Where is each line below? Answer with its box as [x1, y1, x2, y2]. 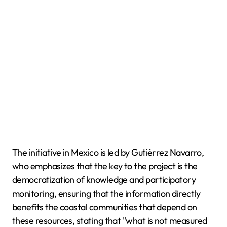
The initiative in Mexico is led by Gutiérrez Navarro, [12, 146, 204, 158]
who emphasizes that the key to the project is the [12, 160, 198, 172]
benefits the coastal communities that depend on [12, 201, 197, 213]
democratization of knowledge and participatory [12, 173, 196, 185]
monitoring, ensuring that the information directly [12, 187, 200, 199]
